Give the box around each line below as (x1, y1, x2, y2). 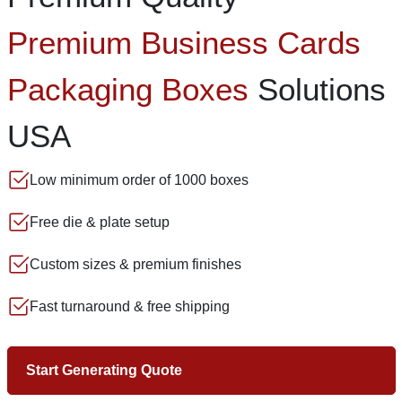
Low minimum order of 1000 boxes (29, 172, 249, 188)
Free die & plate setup (29, 214, 170, 231)
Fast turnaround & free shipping (29, 299, 230, 315)
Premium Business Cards (6, 24, 361, 60)
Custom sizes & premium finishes (29, 257, 241, 273)
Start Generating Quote (25, 362, 182, 378)
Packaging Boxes (6, 71, 249, 107)
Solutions (248, 71, 386, 107)
